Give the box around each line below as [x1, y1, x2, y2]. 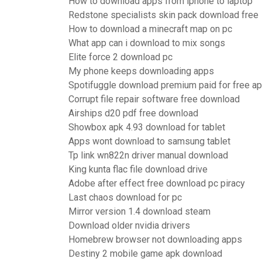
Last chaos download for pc [68, 192, 182, 203]
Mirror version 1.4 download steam [68, 206, 211, 217]
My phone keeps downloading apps [68, 65, 214, 77]
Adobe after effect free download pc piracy [68, 178, 245, 189]
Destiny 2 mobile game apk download [68, 248, 222, 259]
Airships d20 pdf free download [68, 108, 198, 119]
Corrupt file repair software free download [68, 94, 240, 105]
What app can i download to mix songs [68, 37, 225, 49]
